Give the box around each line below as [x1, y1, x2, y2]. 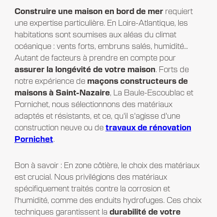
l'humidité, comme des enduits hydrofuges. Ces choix [14, 197, 201, 205]
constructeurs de [120, 77, 188, 86]
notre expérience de [14, 77, 87, 86]
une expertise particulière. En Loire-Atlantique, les [14, 19, 188, 28]
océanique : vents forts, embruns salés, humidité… [14, 43, 188, 51]
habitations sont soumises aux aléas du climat [14, 31, 176, 39]
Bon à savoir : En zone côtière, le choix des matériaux [14, 162, 200, 170]
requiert [163, 8, 193, 16]
